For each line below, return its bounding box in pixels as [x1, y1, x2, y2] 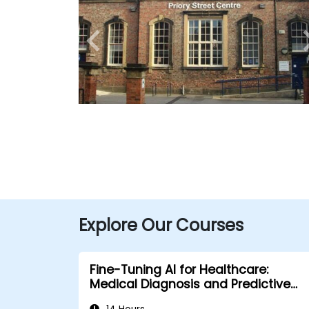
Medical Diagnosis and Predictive [90, 276, 290, 292]
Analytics [90, 290, 146, 307]
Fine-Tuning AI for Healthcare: [90, 261, 268, 278]
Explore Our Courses [79, 214, 243, 237]
